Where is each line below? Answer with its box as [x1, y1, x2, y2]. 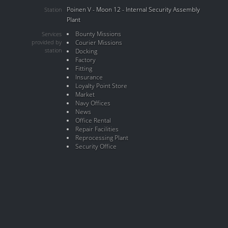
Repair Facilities [75, 125, 119, 133]
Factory [75, 55, 96, 64]
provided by [32, 38, 62, 46]
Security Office [75, 142, 117, 151]
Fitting [75, 64, 92, 73]
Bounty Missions [75, 30, 121, 38]
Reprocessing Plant [75, 133, 128, 142]
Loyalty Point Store [75, 81, 127, 90]
